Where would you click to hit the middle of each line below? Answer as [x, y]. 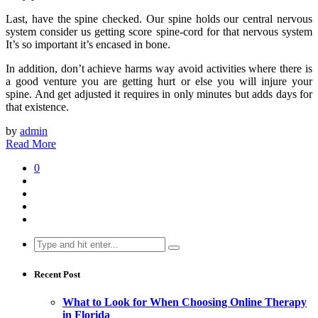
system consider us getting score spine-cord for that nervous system [159, 31]
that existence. [37, 106]
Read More [31, 143]
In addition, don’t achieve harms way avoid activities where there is [159, 68]
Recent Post [57, 274]
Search [49, 242]
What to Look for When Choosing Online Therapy [185, 302]
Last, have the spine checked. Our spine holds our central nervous [159, 18]
